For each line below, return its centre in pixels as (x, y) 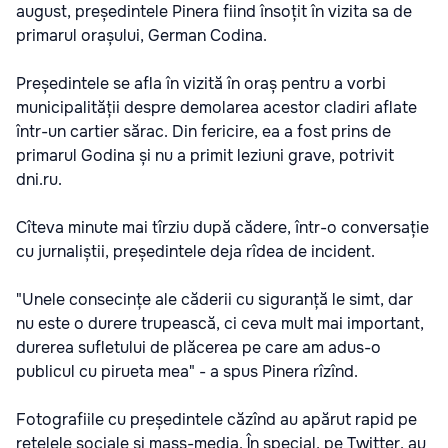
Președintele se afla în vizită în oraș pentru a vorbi (201, 83)
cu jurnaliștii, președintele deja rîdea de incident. (195, 251)
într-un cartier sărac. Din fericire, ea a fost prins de (203, 131)
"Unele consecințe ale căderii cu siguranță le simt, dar (214, 299)
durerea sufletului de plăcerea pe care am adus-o (198, 347)
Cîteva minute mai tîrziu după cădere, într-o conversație (222, 227)
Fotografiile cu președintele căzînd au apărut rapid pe (216, 419)
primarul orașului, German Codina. (141, 35)
